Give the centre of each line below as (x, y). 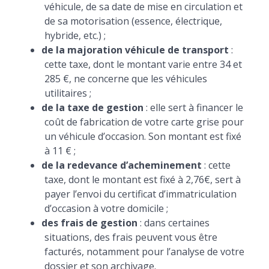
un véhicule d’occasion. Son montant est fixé (143, 136)
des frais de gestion (89, 223)
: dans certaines (173, 223)
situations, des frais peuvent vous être (131, 237)
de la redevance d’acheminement (121, 165)
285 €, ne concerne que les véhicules (125, 79)
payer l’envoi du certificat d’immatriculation (140, 194)
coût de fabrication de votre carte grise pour (144, 122)
